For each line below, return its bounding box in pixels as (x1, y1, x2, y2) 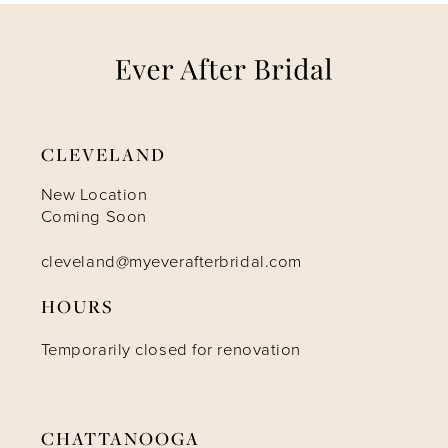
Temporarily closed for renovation (40, 337, 302, 363)
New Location (40, 181, 148, 207)
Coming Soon (40, 203, 147, 229)
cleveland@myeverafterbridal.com (40, 248, 302, 274)
